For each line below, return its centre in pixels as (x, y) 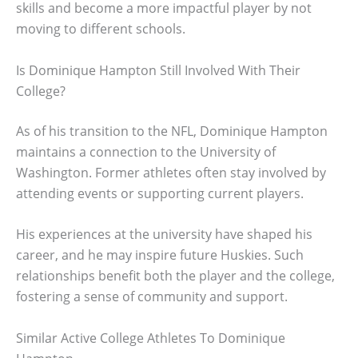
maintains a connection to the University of (146, 151)
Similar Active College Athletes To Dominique (151, 338)
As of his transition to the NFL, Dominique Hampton (172, 131)
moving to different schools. (101, 29)
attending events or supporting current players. (160, 193)
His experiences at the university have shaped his (164, 235)
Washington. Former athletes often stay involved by (171, 172)
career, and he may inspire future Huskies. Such (160, 255)
